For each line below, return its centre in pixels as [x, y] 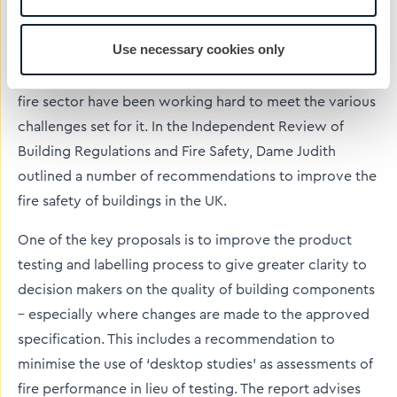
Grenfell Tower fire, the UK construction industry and [189, 77]
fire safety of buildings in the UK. [122, 201]
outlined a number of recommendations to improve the [197, 176]
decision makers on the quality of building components [196, 290]
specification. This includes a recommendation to [176, 339]
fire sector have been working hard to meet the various [197, 102]
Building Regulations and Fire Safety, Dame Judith [177, 152]
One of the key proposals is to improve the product [185, 240]
